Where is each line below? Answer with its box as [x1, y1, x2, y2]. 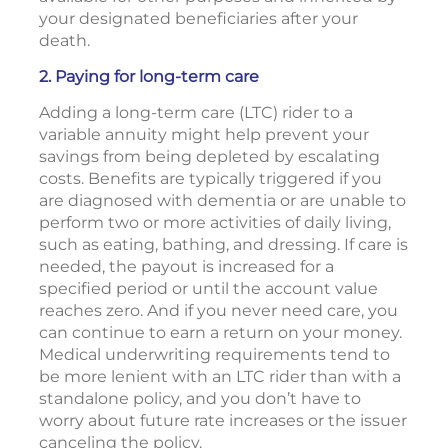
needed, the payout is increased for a [39, 257, 334, 276]
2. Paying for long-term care [39, 67, 259, 86]
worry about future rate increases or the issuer [39, 411, 407, 430]
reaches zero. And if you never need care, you [39, 301, 398, 320]
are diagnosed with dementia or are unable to [39, 191, 406, 210]
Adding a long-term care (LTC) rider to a [39, 103, 353, 122]
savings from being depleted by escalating [39, 147, 380, 166]
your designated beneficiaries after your [39, 9, 358, 28]
